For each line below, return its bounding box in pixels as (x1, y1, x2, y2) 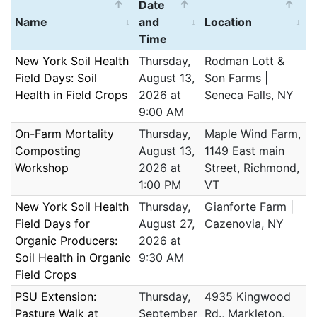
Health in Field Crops (15, 88, 127, 103)
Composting (15, 144, 81, 158)
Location (204, 15, 252, 30)
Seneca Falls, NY (204, 88, 294, 103)
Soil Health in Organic (15, 250, 131, 265)
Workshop (15, 161, 69, 175)
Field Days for (15, 217, 90, 231)
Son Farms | (204, 71, 268, 86)
